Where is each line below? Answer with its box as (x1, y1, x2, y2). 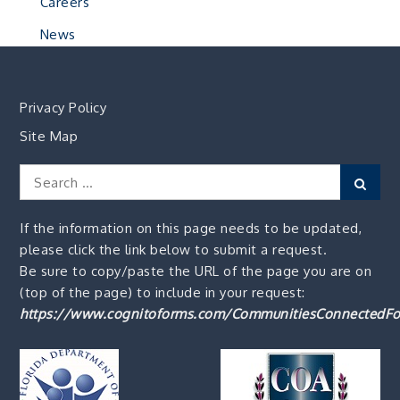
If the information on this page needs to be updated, (20, 219, 362, 237)
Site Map (20, 127, 79, 145)
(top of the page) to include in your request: (20, 283, 305, 301)
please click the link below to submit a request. (20, 240, 328, 258)
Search (19, 165, 63, 182)
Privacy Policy (20, 99, 107, 116)
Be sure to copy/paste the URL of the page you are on (20, 262, 372, 279)
